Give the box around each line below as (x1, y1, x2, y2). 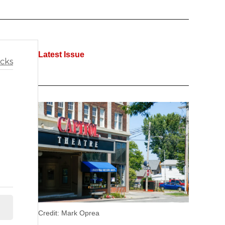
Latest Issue (38, 50, 84, 59)
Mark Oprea (59, 209, 99, 217)
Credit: (38, 209, 59, 217)
